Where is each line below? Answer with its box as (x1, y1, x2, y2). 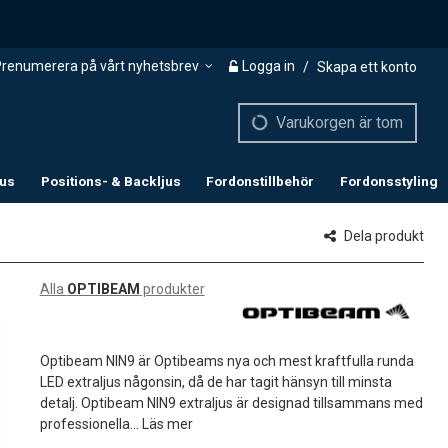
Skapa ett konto (317, 58, 417, 75)
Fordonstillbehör (206, 172, 315, 189)
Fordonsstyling (339, 172, 438, 189)
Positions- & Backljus (40, 172, 181, 189)
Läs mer (141, 415, 193, 432)
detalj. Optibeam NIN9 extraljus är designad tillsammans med (39, 394, 423, 411)
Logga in (242, 58, 295, 74)
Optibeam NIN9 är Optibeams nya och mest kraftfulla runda (39, 352, 414, 369)
